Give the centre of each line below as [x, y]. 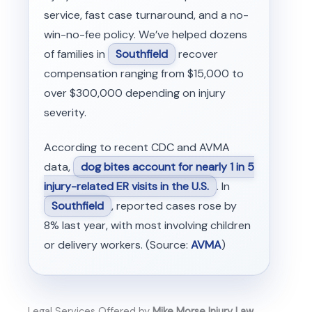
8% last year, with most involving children [147, 225]
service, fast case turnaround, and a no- [146, 15]
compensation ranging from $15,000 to [143, 73]
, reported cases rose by [174, 205]
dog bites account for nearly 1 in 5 [167, 166]
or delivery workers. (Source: [117, 244]
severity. [65, 112]
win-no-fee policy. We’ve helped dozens [145, 34]
